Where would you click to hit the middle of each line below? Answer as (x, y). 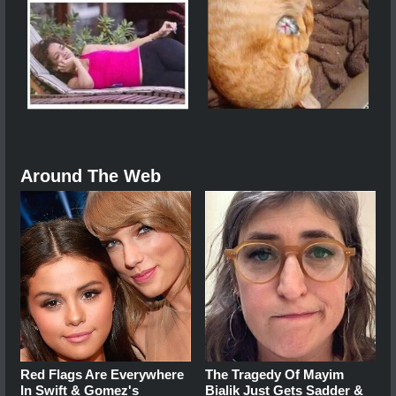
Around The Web (91, 176)
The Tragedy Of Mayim (275, 375)
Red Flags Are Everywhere (102, 375)
